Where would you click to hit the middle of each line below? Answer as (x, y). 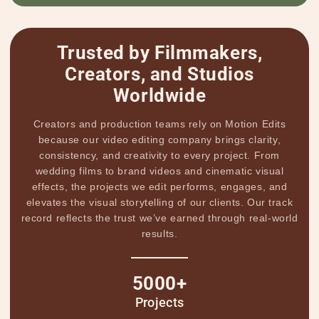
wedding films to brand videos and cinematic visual (159, 171)
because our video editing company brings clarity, (159, 140)
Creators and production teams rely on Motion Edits (159, 124)
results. (159, 234)
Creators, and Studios (159, 74)
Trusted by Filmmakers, (159, 53)
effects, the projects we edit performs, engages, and (159, 187)
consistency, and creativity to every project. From (159, 156)
